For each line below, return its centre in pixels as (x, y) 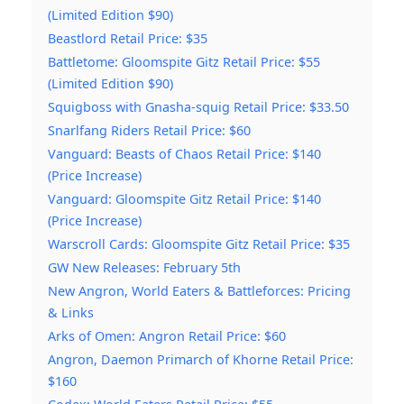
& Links (71, 313)
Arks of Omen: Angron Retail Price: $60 (167, 336)
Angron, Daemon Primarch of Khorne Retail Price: (201, 360)
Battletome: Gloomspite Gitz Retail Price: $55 (184, 62)
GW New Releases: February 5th (144, 268)
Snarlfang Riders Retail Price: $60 (149, 131)
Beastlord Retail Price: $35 (128, 39)
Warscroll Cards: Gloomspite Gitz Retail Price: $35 (199, 244)
